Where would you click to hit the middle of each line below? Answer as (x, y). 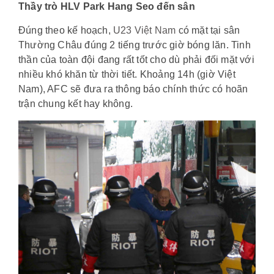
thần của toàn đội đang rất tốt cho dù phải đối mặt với (136, 60)
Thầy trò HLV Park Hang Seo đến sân (107, 6)
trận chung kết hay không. (76, 104)
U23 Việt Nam (145, 30)
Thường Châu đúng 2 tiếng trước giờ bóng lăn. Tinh (135, 45)
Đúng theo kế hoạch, (66, 30)
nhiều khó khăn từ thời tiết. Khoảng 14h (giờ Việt (127, 74)
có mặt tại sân (208, 30)
